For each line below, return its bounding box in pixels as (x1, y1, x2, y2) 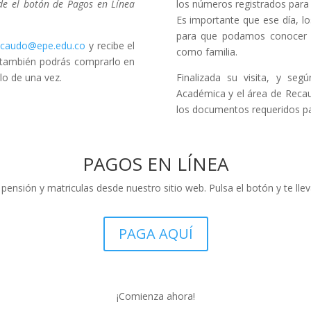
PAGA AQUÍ (118, 224, 193, 243)
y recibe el (85, 39, 135, 53)
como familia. (176, 45, 237, 59)
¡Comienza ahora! (116, 289, 195, 303)
